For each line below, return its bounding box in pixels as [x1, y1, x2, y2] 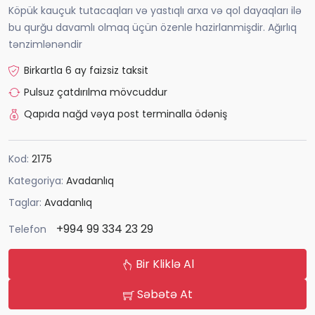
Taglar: [8, 195, 44, 210]
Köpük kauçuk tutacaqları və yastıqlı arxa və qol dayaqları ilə [8, 4, 302, 18]
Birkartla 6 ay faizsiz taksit [24, 63, 148, 78]
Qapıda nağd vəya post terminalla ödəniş [24, 107, 227, 122]
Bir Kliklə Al [132, 256, 194, 273]
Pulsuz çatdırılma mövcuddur [24, 85, 167, 100]
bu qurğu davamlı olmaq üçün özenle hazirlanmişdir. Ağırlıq [8, 20, 297, 35]
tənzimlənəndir [8, 37, 82, 52]
